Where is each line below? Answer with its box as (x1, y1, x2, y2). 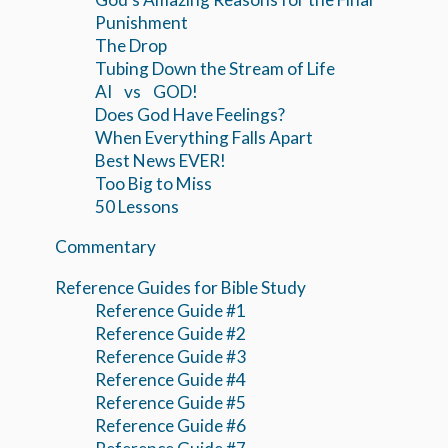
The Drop (95, 34, 167, 56)
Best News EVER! (95, 149, 226, 171)
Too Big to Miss (95, 172, 212, 194)
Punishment (95, 11, 188, 33)
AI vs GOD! (95, 80, 198, 102)
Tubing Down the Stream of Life (95, 57, 335, 79)
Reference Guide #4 (95, 368, 246, 390)
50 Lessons (95, 195, 179, 217)
